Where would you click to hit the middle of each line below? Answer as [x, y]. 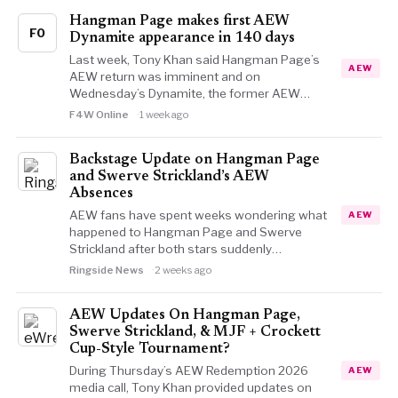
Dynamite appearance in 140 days [182, 38]
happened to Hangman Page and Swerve [185, 232]
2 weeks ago [183, 270]
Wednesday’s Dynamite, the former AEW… [189, 93]
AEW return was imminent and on [164, 76]
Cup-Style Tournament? [149, 349]
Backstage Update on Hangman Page [194, 160]
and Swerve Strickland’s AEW [169, 177]
